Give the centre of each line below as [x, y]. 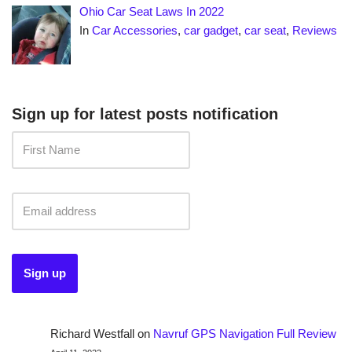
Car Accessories [135, 30]
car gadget [211, 30]
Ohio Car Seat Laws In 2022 [152, 11]
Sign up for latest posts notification [145, 114]
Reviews [315, 30]
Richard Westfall [92, 334]
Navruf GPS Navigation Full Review [244, 334]
